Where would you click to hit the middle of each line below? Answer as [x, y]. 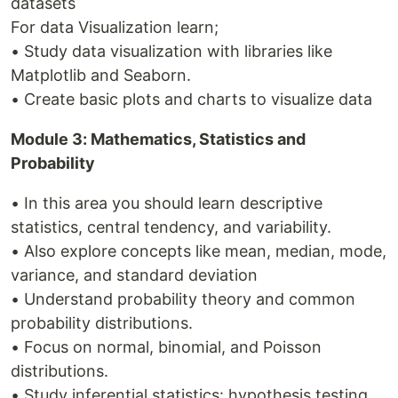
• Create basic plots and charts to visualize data [191, 99]
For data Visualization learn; [115, 27]
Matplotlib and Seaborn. [101, 75]
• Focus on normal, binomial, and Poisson [166, 346]
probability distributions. [102, 322]
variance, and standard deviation [134, 275]
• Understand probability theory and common [183, 298]
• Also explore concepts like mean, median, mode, [199, 251]
